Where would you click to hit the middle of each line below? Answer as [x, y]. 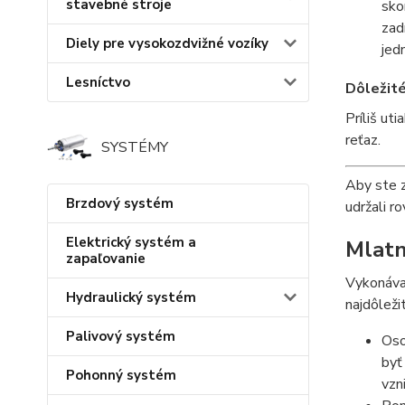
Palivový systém [121, 337]
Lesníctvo [98, 83]
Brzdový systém [120, 204]
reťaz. [363, 140]
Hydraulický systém [131, 298]
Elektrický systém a [131, 243]
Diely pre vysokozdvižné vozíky [167, 44]
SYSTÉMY [135, 148]
